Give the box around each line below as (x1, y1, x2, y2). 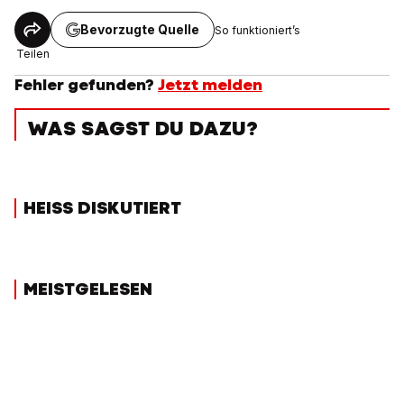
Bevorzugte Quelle (80, 22, 199, 38)
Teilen (15, 47, 50, 61)
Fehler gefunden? (14, 75, 154, 96)
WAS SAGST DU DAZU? (27, 115, 258, 142)
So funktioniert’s (215, 23, 300, 37)
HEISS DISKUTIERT (23, 197, 181, 220)
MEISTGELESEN (23, 278, 152, 301)
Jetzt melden (158, 75, 262, 96)
